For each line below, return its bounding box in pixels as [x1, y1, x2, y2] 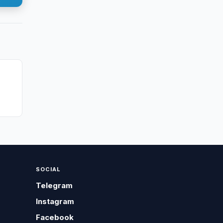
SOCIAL [36, 166, 61, 173]
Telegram [36, 181, 73, 190]
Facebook [36, 213, 74, 222]
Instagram [36, 197, 75, 206]
